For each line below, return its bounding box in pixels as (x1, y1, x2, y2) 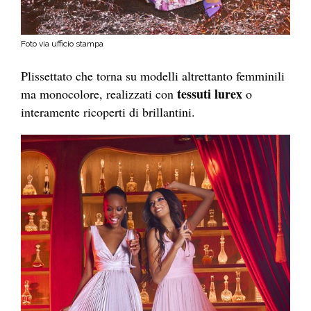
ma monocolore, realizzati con (21, 85, 174, 102)
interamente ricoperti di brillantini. (21, 103, 195, 120)
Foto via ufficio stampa (21, 38, 103, 49)
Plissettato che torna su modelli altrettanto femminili (21, 67, 285, 84)
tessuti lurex (174, 84, 242, 103)
